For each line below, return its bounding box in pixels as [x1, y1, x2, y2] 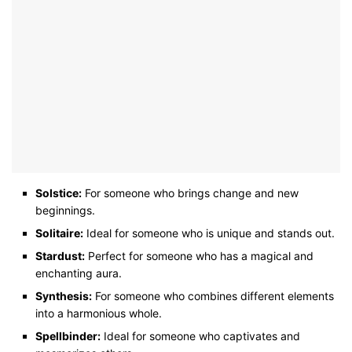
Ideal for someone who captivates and [101, 329, 300, 343]
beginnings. [35, 203, 95, 218]
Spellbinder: [35, 329, 101, 343]
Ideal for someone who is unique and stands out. [83, 226, 335, 240]
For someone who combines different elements [92, 289, 334, 303]
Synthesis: [35, 289, 92, 303]
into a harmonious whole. [35, 306, 162, 321]
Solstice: [35, 186, 82, 200]
